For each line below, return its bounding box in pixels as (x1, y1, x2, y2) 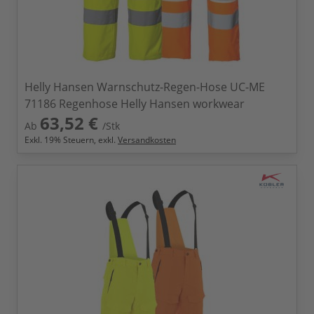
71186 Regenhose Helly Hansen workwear (25, 96, 245, 111)
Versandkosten (118, 134, 176, 146)
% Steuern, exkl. (54, 134, 118, 146)
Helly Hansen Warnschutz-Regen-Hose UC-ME (25, 79, 265, 95)
